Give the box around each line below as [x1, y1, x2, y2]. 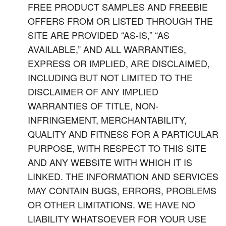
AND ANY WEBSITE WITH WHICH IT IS [28, 155, 192, 168]
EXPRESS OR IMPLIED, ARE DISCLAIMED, [28, 56, 210, 70]
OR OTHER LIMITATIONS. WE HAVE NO [28, 198, 195, 211]
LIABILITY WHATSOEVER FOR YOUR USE [28, 212, 206, 225]
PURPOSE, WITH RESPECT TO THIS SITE [28, 141, 206, 154]
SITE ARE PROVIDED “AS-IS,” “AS [28, 28, 169, 41]
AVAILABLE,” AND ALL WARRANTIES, [28, 42, 186, 55]
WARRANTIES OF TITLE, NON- [28, 99, 158, 112]
